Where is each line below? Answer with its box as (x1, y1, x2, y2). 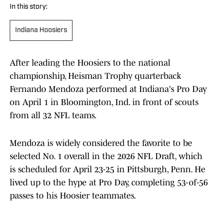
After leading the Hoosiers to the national (10, 58, 170, 68)
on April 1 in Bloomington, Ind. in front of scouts (10, 97, 199, 108)
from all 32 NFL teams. (10, 110, 97, 121)
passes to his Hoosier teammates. (10, 191, 136, 201)
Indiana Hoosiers (15, 27, 67, 35)
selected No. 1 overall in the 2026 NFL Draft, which (10, 151, 202, 162)
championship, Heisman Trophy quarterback (10, 71, 181, 81)
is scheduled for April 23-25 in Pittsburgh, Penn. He (10, 164, 205, 175)
